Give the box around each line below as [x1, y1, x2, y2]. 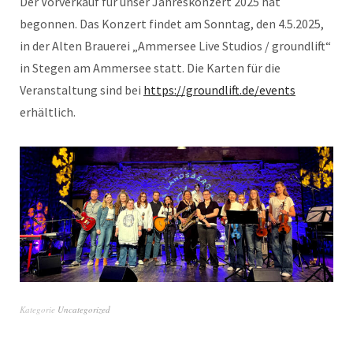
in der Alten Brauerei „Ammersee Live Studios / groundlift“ [20, 38, 331, 54]
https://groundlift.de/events [143, 82, 295, 98]
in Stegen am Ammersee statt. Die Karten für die [20, 60, 281, 76]
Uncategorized [58, 303, 110, 315]
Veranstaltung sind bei [20, 82, 143, 98]
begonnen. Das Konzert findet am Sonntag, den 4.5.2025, [20, 16, 324, 32]
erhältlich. [20, 104, 76, 120]
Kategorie [20, 303, 58, 315]
